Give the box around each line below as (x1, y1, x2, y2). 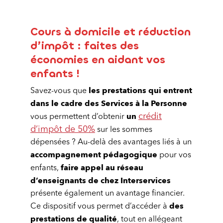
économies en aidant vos (30, 52, 165, 67)
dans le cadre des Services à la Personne (30, 98, 187, 109)
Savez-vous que (30, 87, 89, 95)
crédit (138, 112, 162, 121)
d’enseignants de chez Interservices (30, 175, 171, 186)
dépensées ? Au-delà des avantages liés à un (30, 138, 192, 146)
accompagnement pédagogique (30, 149, 157, 160)
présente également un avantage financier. (30, 190, 185, 198)
